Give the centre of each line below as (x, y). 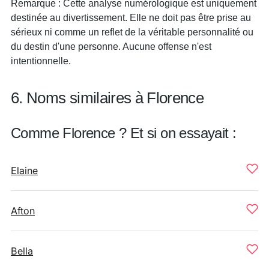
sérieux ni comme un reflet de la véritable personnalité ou (132, 32)
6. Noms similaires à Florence (107, 98)
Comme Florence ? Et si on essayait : (124, 133)
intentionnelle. (41, 61)
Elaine (24, 171)
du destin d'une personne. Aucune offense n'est (111, 46)
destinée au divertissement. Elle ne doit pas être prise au (131, 17)
